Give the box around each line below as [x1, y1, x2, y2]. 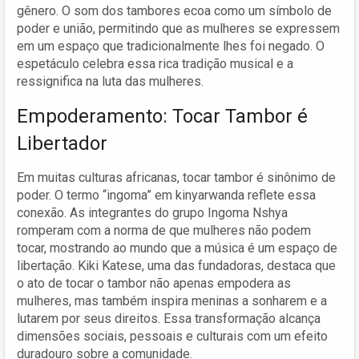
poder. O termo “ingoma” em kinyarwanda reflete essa [17, 187, 316, 203]
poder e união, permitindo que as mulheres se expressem [17, 20, 340, 36]
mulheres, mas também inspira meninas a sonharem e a [17, 292, 327, 309]
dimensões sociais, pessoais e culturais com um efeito [17, 328, 328, 344]
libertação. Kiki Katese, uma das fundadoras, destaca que [17, 257, 336, 273]
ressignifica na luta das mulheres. [17, 73, 204, 89]
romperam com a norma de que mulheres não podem [17, 222, 311, 238]
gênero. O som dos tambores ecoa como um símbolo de [17, 2, 332, 18]
